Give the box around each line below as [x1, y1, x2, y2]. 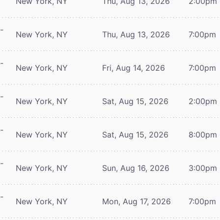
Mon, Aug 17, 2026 [102, 196, 171, 206]
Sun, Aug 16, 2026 [102, 163, 169, 173]
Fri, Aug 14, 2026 [102, 62, 165, 73]
